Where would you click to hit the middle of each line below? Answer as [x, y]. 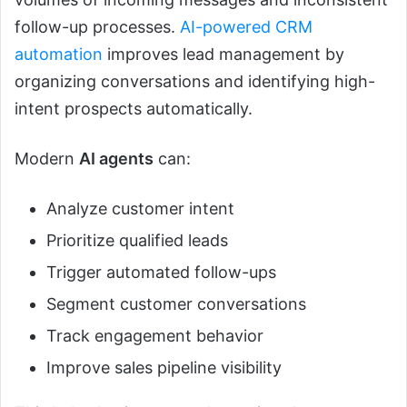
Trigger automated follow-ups [161, 272]
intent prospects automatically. [134, 108]
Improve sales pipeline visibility [164, 367]
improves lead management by [223, 54]
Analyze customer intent [140, 208]
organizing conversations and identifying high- [195, 81]
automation [59, 54]
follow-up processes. [97, 26]
